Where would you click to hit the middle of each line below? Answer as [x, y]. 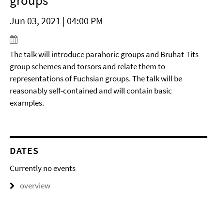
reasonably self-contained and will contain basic [91, 91]
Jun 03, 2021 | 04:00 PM [56, 21]
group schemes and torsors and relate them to [87, 66]
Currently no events [43, 168]
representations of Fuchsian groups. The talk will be [96, 78]
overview [35, 186]
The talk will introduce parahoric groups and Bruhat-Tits [104, 54]
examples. [27, 103]
